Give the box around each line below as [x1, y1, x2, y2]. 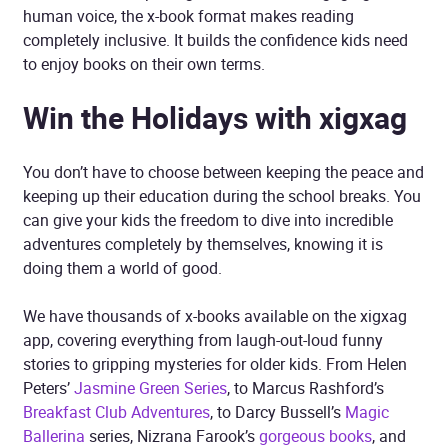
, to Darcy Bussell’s [210, 401, 345, 423]
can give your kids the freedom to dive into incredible [23, 209, 393, 231]
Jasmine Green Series [74, 377, 227, 399]
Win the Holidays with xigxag [23, 97, 407, 138]
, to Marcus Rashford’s [227, 377, 384, 399]
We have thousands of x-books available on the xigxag [23, 305, 407, 327]
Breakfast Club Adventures [23, 401, 210, 423]
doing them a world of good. [23, 257, 222, 279]
